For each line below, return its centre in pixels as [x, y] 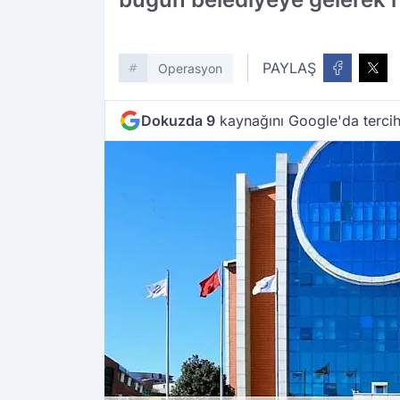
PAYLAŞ [289, 68]
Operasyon [190, 69]
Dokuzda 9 [178, 121]
